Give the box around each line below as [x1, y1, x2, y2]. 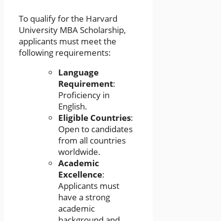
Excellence [58, 168, 102, 180]
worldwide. [58, 146, 101, 157]
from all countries [58, 134, 126, 146]
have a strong [58, 191, 110, 203]
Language [58, 66, 99, 78]
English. [58, 100, 87, 112]
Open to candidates [58, 123, 133, 135]
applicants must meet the [19, 35, 116, 47]
